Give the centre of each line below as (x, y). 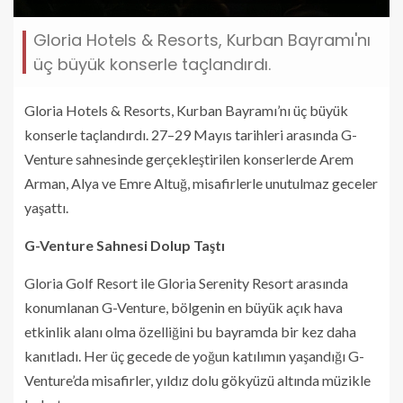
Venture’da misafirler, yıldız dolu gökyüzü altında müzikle (197, 380)
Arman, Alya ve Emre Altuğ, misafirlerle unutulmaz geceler (201, 183)
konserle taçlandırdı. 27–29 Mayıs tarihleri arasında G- (191, 134)
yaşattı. (48, 207)
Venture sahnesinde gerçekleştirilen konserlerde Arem (189, 158)
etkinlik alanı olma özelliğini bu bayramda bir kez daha (190, 331)
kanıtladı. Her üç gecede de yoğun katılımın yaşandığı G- (194, 355)
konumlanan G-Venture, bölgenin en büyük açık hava (184, 307)
